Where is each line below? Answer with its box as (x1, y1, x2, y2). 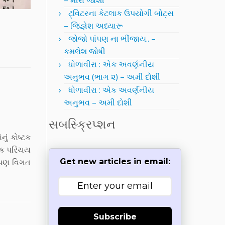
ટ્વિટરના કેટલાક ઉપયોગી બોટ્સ (68, 8, 174, 19)
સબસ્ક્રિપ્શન (49, 116, 116, 132)
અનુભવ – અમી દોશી (64, 97, 132, 108)
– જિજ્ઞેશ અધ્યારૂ (64, 20, 123, 31)
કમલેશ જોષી (64, 46, 105, 57)
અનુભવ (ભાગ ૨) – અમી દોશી (64, 71, 160, 82)
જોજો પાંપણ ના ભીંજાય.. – (68, 33, 156, 44)
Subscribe (93, 212, 137, 221)
